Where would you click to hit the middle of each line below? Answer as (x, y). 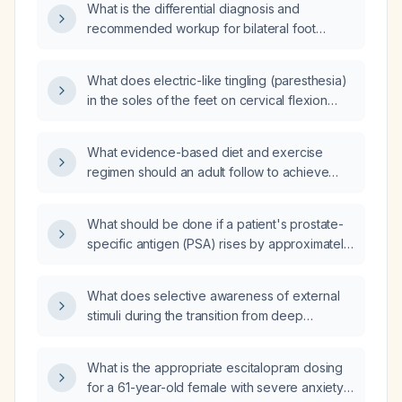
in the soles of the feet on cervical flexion (207, 100)
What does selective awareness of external (214, 296)
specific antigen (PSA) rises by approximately (219, 244)
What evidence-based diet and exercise (205, 152)
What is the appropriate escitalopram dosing (215, 367)
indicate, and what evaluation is (177, 120)
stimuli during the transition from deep (195, 315)
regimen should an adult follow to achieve (208, 172)
